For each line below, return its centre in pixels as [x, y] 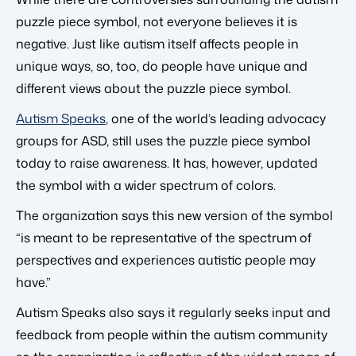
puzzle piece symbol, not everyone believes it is [157, 21]
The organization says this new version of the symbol [174, 215]
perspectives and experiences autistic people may [166, 259]
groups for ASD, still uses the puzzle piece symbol [163, 140]
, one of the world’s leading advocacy [216, 118]
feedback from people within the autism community [172, 334]
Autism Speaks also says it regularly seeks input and [173, 312]
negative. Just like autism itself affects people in [157, 43]
